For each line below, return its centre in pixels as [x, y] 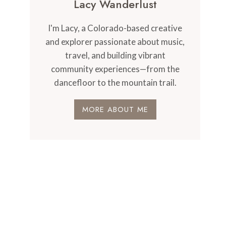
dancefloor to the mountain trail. [115, 82]
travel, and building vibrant [115, 55]
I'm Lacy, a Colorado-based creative [115, 28]
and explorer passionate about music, [115, 42]
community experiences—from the [115, 69]
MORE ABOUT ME [115, 109]
